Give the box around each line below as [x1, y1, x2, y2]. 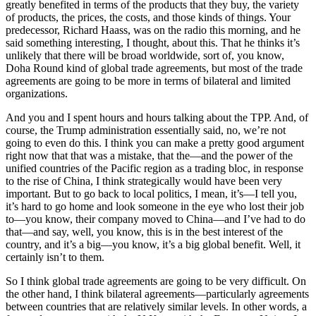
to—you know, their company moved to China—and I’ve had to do [6, 213, 305, 226]
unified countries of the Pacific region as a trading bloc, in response [6, 162, 303, 175]
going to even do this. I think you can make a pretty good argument [6, 137, 304, 150]
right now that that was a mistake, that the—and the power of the [6, 150, 293, 162]
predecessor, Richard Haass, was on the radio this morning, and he [6, 24, 300, 37]
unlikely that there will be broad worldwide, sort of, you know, [6, 49, 284, 62]
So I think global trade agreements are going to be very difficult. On [6, 275, 306, 288]
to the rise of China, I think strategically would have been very [6, 175, 282, 188]
